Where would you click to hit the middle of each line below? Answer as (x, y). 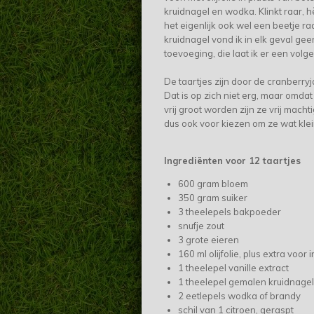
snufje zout (201, 226)
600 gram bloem (213, 184)
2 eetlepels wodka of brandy (239, 296)
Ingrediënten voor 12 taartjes (232, 161)
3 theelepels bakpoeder (229, 212)
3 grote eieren (208, 240)
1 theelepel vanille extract (233, 268)
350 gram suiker (212, 198)
